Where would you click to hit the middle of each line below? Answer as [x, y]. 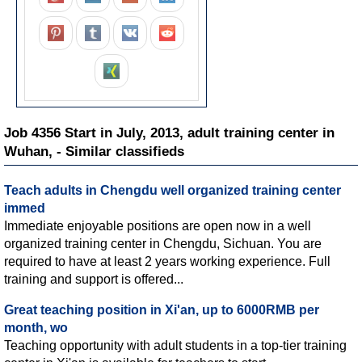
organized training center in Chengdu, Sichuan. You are [163, 243]
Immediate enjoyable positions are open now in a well [158, 225]
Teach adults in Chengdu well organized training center [173, 190]
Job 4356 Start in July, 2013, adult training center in [169, 133]
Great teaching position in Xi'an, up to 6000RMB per [162, 309]
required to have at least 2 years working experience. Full [167, 261]
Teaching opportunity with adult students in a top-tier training [175, 345]
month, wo [36, 327]
